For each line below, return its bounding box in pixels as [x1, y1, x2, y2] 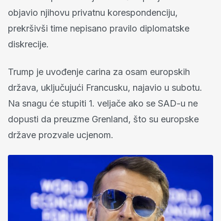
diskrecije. [8, 38, 49, 49]
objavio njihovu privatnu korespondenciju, [8, 7, 178, 18]
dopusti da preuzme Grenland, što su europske [8, 113, 199, 124]
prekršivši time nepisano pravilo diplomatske [8, 23, 189, 34]
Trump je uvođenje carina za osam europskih [8, 66, 190, 77]
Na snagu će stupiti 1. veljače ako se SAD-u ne [8, 98, 198, 109]
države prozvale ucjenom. [8, 129, 113, 140]
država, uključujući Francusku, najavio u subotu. [8, 82, 202, 93]
